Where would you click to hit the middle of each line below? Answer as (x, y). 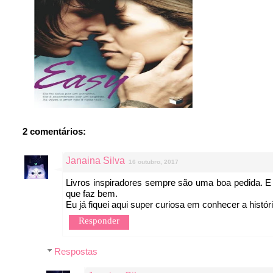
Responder (99, 221)
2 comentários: (54, 132)
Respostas (76, 252)
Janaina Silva (95, 161)
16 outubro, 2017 (154, 162)
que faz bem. (92, 194)
